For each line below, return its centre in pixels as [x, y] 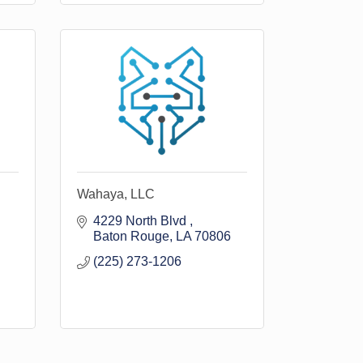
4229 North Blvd [141, 221]
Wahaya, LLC [115, 194]
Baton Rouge [131, 236]
